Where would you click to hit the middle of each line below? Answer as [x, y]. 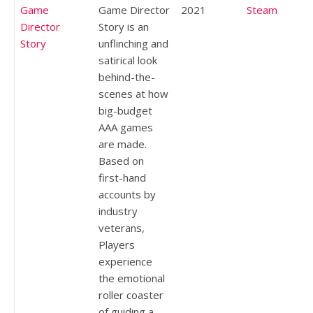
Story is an [124, 26]
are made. [123, 144]
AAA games [126, 127]
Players [117, 244]
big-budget [125, 110]
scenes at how [133, 93]
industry [118, 211]
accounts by [127, 194]
